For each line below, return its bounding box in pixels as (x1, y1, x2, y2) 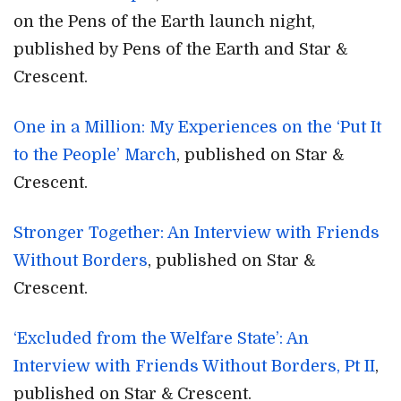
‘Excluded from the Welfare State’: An (13, 329, 309, 347)
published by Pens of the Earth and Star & (13, 40, 347, 58)
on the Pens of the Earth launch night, (13, 13, 315, 30)
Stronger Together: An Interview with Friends (13, 224, 380, 242)
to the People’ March (13, 146, 176, 164)
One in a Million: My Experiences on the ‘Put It (13, 118, 381, 136)
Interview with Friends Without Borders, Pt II (13, 357, 375, 375)
